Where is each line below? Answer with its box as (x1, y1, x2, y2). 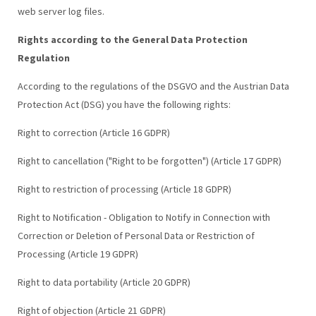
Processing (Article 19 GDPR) (17, 247, 138, 260)
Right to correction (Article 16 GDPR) (17, 126, 170, 139)
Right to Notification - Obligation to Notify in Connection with (17, 210, 270, 224)
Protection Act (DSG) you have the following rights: (17, 97, 231, 111)
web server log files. (17, 4, 104, 18)
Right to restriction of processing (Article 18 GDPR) (17, 182, 231, 195)
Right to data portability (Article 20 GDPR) (17, 275, 190, 288)
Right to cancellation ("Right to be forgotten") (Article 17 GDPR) (17, 154, 281, 167)
